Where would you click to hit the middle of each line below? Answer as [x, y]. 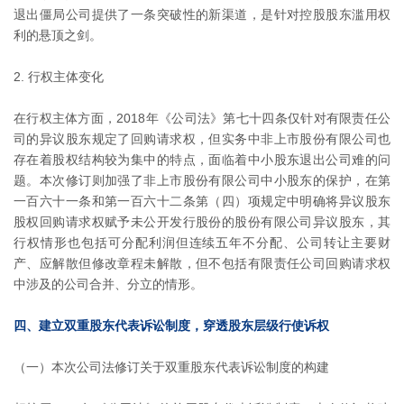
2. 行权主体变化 [59, 76]
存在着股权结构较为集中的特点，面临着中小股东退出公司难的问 [202, 159]
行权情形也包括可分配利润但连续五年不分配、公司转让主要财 [202, 242]
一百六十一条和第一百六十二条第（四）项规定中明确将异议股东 [202, 201]
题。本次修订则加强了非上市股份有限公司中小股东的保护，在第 [202, 180]
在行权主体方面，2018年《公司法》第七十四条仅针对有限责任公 [202, 118]
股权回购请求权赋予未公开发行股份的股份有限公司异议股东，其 [202, 221]
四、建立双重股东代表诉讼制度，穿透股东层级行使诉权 [171, 325]
